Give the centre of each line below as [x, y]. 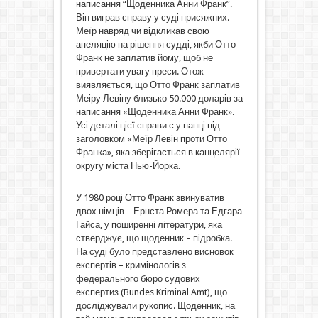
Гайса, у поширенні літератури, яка [149, 224]
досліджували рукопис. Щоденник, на [155, 305]
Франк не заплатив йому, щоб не [144, 57]
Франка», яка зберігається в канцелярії [158, 152]
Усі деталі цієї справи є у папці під [148, 125]
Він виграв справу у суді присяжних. [152, 17]
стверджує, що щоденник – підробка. [154, 238]
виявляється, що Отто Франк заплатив [158, 84]
